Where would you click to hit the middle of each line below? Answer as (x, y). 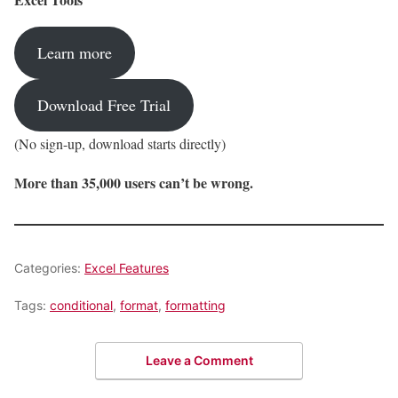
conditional (81, 305)
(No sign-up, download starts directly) (120, 143)
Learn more (74, 52)
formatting (195, 305)
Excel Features (127, 267)
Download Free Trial (103, 104)
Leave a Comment (199, 361)
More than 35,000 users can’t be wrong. (134, 182)
